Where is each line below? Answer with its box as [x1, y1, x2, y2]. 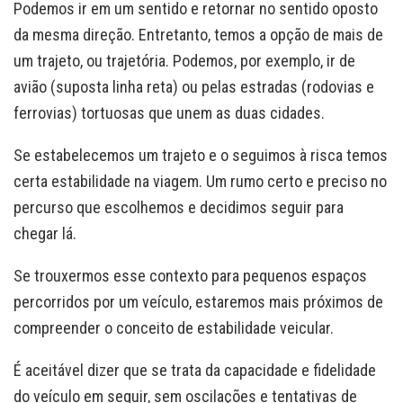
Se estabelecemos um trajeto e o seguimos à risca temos [13, 146, 388, 166]
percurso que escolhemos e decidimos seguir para [13, 198, 344, 218]
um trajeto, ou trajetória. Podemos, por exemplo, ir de [13, 51, 355, 71]
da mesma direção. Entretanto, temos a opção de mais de [13, 25, 383, 45]
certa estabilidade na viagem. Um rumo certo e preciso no [13, 172, 387, 192]
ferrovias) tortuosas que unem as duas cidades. [13, 103, 325, 123]
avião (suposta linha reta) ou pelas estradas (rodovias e [13, 77, 374, 97]
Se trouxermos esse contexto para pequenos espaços [13, 266, 367, 286]
